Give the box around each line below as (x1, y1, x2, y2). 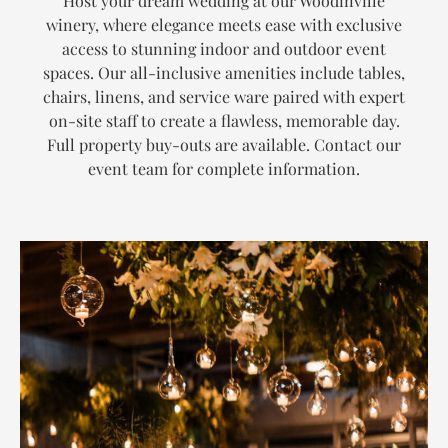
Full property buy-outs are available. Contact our (47, 134, 401, 156)
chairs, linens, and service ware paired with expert (43, 86, 405, 108)
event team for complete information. (88, 158, 360, 180)
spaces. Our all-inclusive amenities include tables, (43, 62, 405, 84)
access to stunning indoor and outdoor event (62, 38, 386, 60)
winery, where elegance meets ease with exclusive (46, 14, 402, 36)
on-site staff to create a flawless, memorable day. (48, 110, 400, 132)
